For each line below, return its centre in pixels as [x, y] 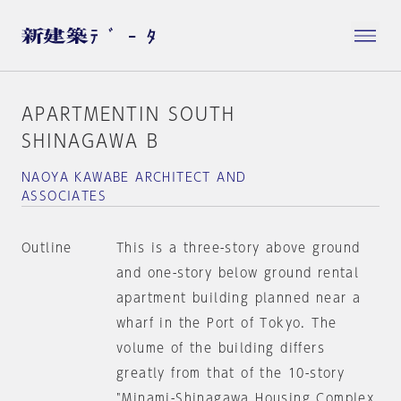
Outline [47, 248]
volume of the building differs [220, 348]
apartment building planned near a [239, 298]
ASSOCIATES [64, 196]
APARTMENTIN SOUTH [128, 114]
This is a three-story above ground [238, 248]
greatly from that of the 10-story [230, 373]
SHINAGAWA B [90, 141]
